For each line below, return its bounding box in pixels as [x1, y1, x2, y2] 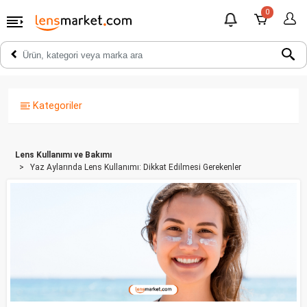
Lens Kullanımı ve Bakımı [15, 150, 112, 160]
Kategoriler [30, 100, 83, 112]
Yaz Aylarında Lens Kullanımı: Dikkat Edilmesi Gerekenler [30, 162, 241, 172]
